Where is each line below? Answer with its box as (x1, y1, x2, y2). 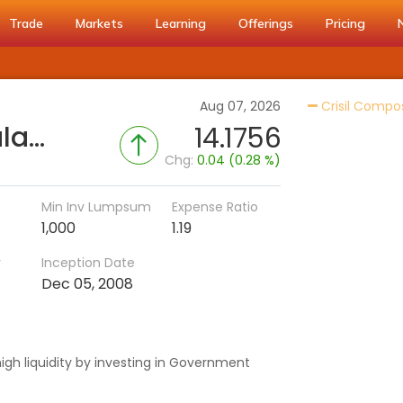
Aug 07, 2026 (200, 97, 282, 115)
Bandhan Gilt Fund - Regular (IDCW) (29, 119, 45, 157)
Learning (156, 15, 206, 31)
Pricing (326, 15, 365, 31)
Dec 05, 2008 (40, 273, 133, 294)
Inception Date (40, 254, 135, 272)
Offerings (238, 15, 293, 31)
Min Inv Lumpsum (40, 198, 151, 216)
